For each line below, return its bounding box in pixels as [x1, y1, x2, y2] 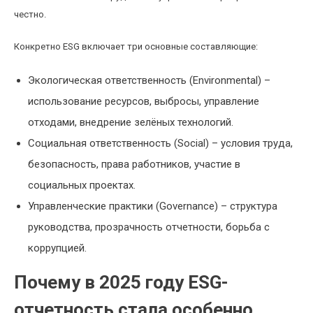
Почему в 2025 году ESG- [14, 272, 228, 293]
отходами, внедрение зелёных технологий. [28, 116, 233, 129]
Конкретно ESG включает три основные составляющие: [14, 41, 258, 52]
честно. [14, 9, 46, 20]
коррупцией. [28, 242, 87, 254]
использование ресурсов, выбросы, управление [28, 95, 259, 108]
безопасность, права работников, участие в [28, 158, 240, 170]
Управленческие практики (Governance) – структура [28, 200, 277, 212]
